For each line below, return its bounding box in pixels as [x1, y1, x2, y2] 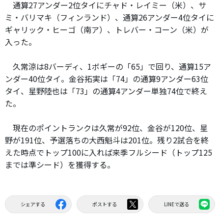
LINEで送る [164, 200, 189, 208]
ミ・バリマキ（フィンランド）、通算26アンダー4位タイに [5, 11, 214, 23]
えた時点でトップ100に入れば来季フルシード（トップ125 [5, 146, 212, 158]
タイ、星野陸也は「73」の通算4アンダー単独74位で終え [5, 84, 207, 97]
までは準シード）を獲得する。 [5, 158, 115, 170]
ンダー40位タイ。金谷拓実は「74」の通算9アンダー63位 [5, 72, 208, 84]
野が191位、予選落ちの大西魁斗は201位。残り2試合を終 [5, 134, 209, 146]
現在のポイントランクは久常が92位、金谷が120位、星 [5, 121, 208, 134]
